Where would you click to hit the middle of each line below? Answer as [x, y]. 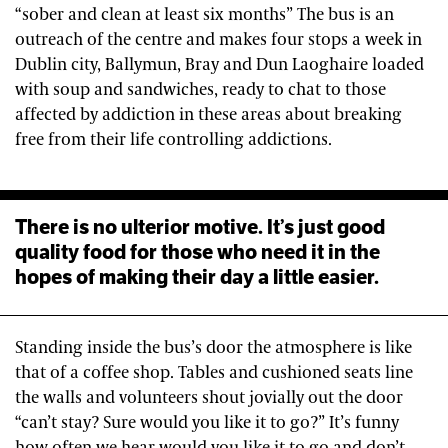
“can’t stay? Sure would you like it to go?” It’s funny [207, 422]
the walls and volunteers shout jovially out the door [209, 397]
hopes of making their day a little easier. [197, 276]
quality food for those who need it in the [197, 251]
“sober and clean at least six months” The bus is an [204, 14]
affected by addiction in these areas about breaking [208, 114]
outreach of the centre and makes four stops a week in [218, 39]
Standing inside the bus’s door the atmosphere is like [213, 347]
